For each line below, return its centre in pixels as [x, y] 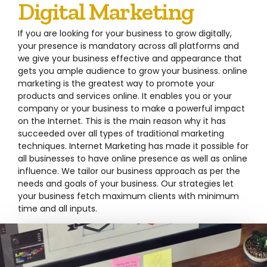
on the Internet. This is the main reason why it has [122, 121]
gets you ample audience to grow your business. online [133, 71]
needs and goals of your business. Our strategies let [126, 183]
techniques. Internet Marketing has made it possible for [133, 146]
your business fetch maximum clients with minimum [128, 196]
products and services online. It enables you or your [125, 96]
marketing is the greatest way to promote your [116, 83]
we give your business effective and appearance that [130, 58]
